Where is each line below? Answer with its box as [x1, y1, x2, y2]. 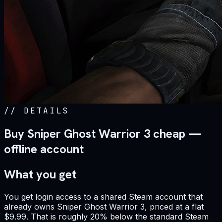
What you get [4, 166, 76, 182]
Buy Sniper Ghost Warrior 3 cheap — [4, 126, 201, 142]
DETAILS [23, 106, 70, 116]
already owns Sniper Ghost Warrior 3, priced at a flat [4, 202, 204, 212]
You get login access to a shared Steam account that [4, 192, 203, 202]
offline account [4, 141, 84, 157]
